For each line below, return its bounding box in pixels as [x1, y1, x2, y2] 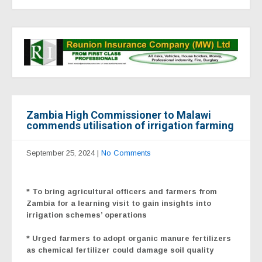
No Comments [101, 148, 151, 157]
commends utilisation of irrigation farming [26, 119, 234, 132]
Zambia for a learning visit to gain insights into [26, 198, 211, 208]
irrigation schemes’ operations [26, 210, 147, 219]
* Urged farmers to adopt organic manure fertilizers [26, 233, 231, 243]
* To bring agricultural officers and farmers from [26, 187, 217, 196]
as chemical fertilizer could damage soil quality [26, 245, 213, 254]
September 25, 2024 [26, 148, 95, 157]
